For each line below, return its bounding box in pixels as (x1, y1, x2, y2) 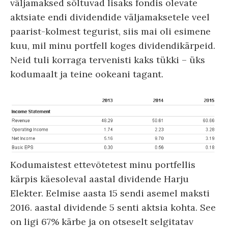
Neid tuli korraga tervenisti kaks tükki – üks (10, 54, 205, 66)
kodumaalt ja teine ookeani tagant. (10, 68, 163, 80)
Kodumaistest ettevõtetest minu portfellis (10, 159, 195, 171)
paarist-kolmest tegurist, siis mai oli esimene (10, 25, 211, 37)
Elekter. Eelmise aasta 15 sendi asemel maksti (10, 187, 210, 199)
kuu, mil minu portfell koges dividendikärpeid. (10, 40, 215, 51)
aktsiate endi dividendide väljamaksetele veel (10, 11, 210, 23)
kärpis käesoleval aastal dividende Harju (10, 173, 189, 185)
